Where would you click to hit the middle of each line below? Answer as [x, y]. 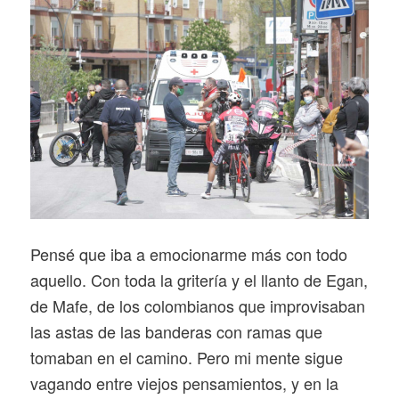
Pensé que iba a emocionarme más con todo [188, 254]
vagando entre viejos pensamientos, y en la [184, 383]
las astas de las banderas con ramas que [176, 332]
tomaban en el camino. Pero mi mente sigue [186, 358]
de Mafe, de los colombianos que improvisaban [197, 306]
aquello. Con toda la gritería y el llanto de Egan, [199, 280]
